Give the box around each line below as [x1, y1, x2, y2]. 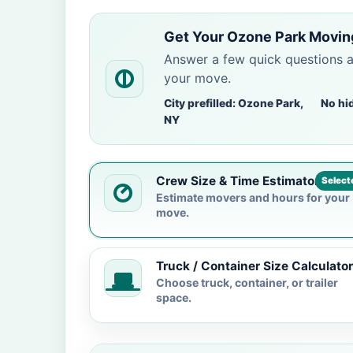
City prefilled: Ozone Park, [164, 97, 303, 110]
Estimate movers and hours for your [156, 191, 350, 204]
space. [156, 291, 191, 304]
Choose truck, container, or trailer [156, 276, 338, 289]
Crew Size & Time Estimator [156, 173, 319, 188]
